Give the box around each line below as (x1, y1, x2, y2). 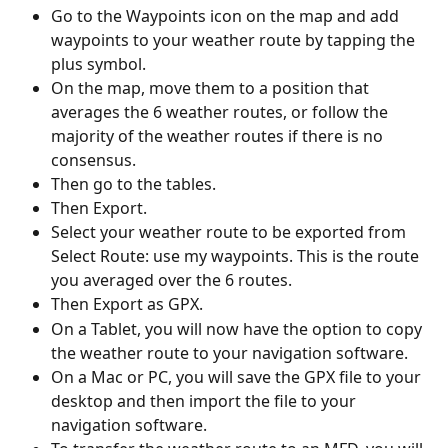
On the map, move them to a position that (51, 76, 373, 99)
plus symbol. (51, 52, 146, 75)
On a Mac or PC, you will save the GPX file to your (51, 365, 425, 388)
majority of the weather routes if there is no (51, 124, 387, 147)
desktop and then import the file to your (51, 389, 360, 412)
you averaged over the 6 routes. (51, 269, 292, 292)
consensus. (51, 148, 136, 171)
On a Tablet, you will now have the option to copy (51, 317, 426, 340)
